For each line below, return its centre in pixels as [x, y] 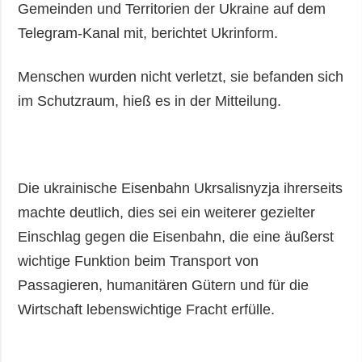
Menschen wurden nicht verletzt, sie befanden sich [181, 76]
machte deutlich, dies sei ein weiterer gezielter [167, 212]
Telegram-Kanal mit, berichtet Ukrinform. [148, 33]
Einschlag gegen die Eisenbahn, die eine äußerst [176, 236]
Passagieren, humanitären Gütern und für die [164, 285]
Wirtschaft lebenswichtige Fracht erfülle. [147, 309]
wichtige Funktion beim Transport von [139, 261]
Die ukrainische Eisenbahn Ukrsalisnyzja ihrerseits [181, 188]
